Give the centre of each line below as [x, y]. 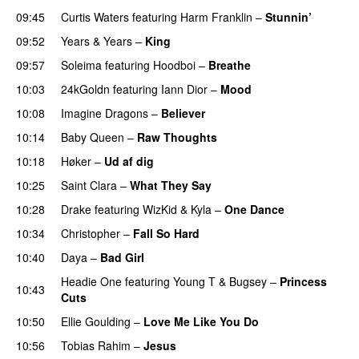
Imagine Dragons [105, 113]
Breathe [230, 65]
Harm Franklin [216, 16]
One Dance [254, 209]
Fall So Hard [166, 233]
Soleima [81, 65]
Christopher [91, 233]
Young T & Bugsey [220, 281]
